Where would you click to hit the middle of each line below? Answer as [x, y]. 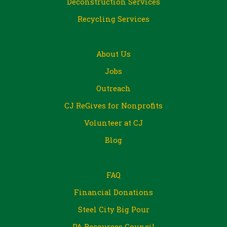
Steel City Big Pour [113, 210]
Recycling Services [113, 19]
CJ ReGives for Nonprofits [113, 106]
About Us [113, 54]
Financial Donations [113, 192]
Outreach [113, 88]
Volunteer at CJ [113, 123]
